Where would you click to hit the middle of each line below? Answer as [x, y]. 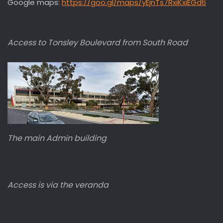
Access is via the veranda [58, 185]
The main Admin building [57, 138]
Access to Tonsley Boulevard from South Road [98, 43]
